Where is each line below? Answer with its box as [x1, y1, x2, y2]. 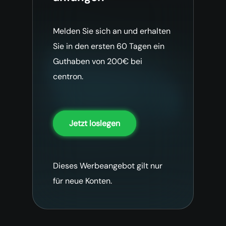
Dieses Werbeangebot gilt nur [53, 160, 162, 171]
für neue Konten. [53, 175, 112, 186]
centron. [53, 71, 83, 82]
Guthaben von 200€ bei [53, 55, 142, 67]
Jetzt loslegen [69, 118, 120, 129]
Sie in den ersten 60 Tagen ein [53, 40, 164, 51]
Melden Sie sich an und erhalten [53, 25, 171, 36]
